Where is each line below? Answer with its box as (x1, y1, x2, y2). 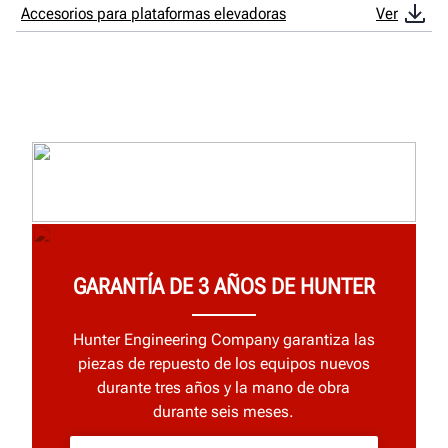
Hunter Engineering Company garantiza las (72, 330, 375, 350)
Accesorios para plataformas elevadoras (21, 3, 286, 23)
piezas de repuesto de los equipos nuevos (77, 354, 370, 374)
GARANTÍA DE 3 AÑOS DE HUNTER (72, 273, 375, 299)
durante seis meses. (153, 402, 295, 422)
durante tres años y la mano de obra (97, 378, 351, 398)
